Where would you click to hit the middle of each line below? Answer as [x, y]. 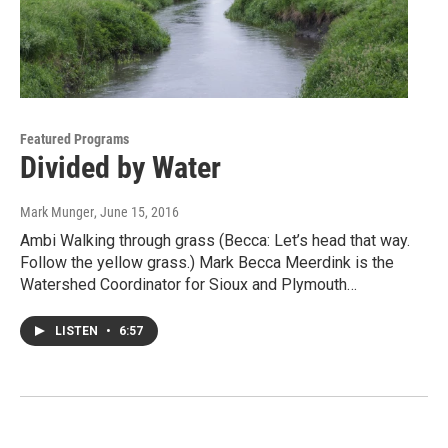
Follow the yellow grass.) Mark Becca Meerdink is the [207, 262]
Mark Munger [57, 211]
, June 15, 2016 [136, 211]
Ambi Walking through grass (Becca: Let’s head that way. [215, 240]
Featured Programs [74, 138]
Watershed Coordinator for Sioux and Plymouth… [188, 284]
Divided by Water [120, 167]
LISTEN [78, 330]
